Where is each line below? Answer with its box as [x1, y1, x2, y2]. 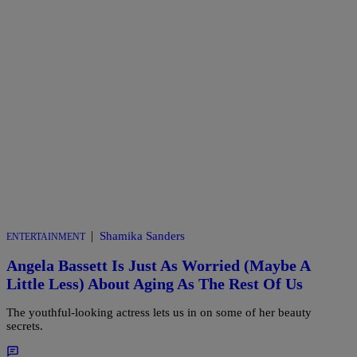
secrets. [6, 320, 43, 333]
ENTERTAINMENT [6, 231, 85, 243]
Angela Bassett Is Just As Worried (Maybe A [6, 256, 310, 274]
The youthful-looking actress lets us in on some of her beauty [6, 306, 312, 320]
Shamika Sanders [100, 229, 185, 243]
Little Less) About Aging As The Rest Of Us [6, 274, 303, 292]
